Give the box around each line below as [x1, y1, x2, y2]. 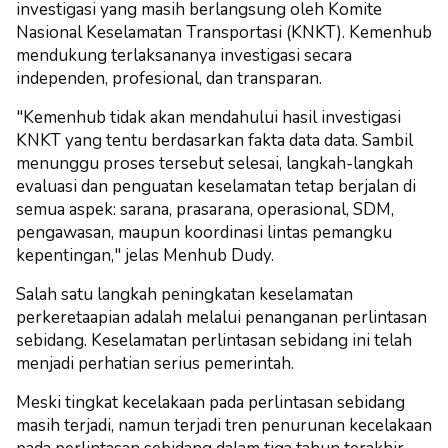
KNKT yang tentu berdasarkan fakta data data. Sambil [16, 128, 413, 152]
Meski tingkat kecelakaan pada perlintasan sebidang [16, 390, 405, 414]
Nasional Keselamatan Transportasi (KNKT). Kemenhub [16, 20, 432, 44]
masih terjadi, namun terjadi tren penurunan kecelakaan [16, 413, 432, 437]
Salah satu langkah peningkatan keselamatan [16, 282, 353, 306]
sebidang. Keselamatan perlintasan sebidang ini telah [16, 328, 412, 352]
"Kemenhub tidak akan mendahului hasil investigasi [16, 105, 401, 129]
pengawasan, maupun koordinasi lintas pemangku [16, 220, 392, 244]
